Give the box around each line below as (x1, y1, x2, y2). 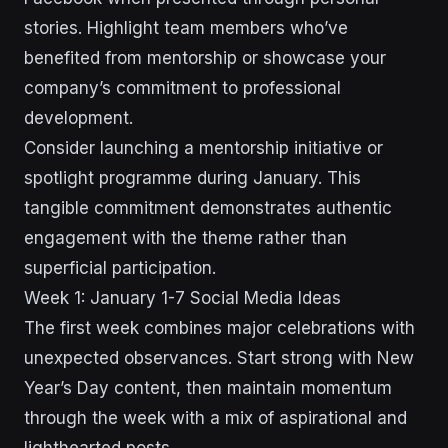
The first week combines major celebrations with (24, 318, 415, 338)
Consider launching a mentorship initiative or (24, 138, 383, 158)
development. (24, 108, 133, 128)
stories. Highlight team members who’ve (24, 18, 348, 38)
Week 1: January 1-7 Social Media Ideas (24, 288, 341, 308)
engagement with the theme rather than (24, 228, 347, 248)
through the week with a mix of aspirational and (24, 408, 407, 428)
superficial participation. (24, 258, 216, 278)
